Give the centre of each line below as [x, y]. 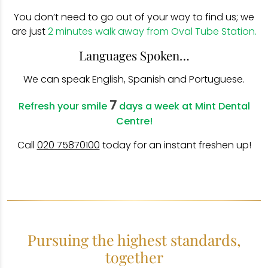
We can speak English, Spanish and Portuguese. [134, 79]
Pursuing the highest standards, [134, 240]
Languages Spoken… [134, 55]
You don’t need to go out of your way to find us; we [134, 17]
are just [30, 31]
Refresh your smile [64, 106]
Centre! [134, 121]
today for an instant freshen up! [175, 145]
